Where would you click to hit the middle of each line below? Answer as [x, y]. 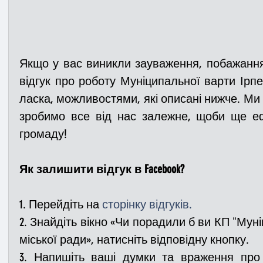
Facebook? [164, 169]
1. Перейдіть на [61, 204]
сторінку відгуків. [147, 204]
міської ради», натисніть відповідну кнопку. [134, 240]
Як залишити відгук [75, 169]
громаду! [43, 134]
